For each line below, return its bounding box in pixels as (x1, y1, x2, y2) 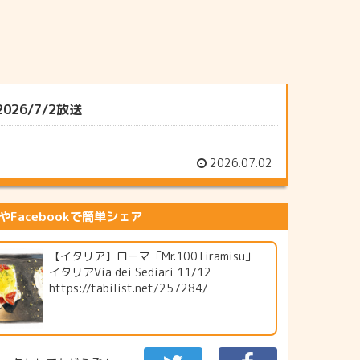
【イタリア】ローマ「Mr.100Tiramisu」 (48, 247, 256, 264)
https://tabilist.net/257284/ (48, 280, 208, 296)
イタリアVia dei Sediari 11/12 (48, 264, 211, 280)
